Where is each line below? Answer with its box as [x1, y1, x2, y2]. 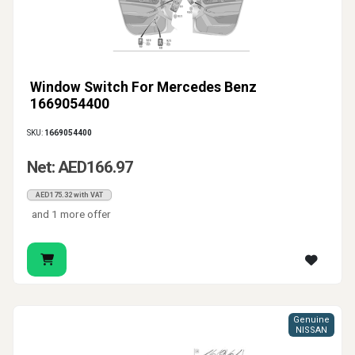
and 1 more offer [32, 208, 112, 221]
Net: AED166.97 [27, 158, 133, 177]
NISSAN [296, 325, 327, 336]
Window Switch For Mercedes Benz [30, 79, 257, 96]
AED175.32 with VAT [36, 191, 103, 200]
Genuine [293, 315, 330, 326]
